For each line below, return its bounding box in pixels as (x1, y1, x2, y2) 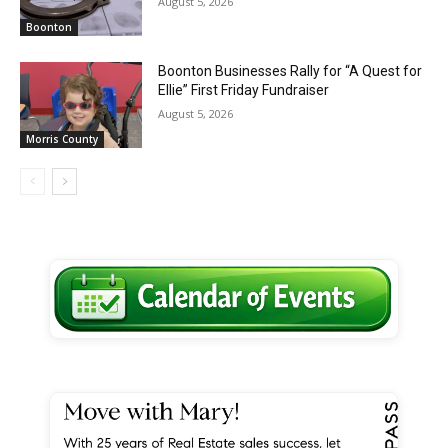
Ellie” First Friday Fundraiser (158, 82, 330, 98)
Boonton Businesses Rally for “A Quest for (158, 63, 423, 79)
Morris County (26, 131, 98, 146)
